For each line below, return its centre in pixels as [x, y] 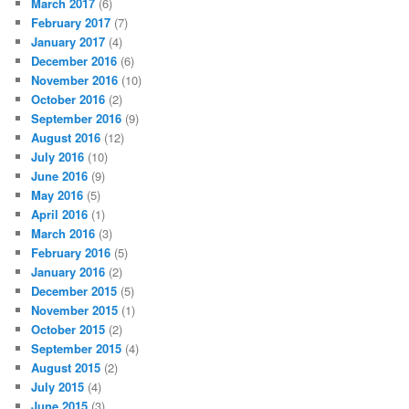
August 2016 [66, 138]
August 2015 [66, 368]
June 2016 [60, 176]
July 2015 [58, 387]
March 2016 [63, 234]
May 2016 [58, 195]
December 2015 [74, 291]
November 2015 [75, 310]
